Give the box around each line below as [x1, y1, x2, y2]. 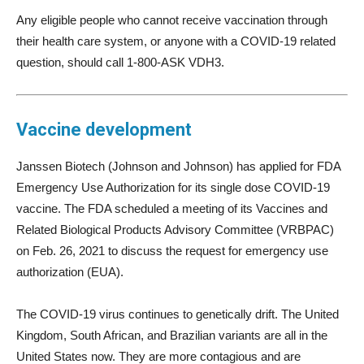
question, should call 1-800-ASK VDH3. [16, 54, 224, 69]
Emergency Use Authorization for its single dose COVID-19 [16, 180, 330, 194]
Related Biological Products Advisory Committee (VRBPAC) [16, 222, 334, 236]
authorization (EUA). [16, 264, 123, 279]
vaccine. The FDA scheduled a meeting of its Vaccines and [16, 201, 327, 215]
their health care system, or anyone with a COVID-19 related [16, 33, 336, 48]
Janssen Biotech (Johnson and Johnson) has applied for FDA [16, 158, 340, 173]
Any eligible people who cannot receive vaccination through [16, 12, 327, 27]
